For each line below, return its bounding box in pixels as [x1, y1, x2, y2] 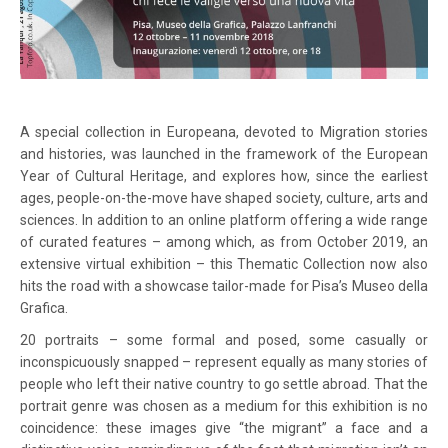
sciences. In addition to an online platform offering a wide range [20, 211, 428, 228]
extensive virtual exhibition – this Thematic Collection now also [20, 255, 428, 272]
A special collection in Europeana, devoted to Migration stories [20, 123, 428, 140]
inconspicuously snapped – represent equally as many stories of [20, 353, 428, 370]
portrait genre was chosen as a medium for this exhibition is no [20, 397, 428, 414]
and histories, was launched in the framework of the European [20, 145, 428, 162]
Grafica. [20, 299, 68, 316]
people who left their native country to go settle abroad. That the [20, 375, 428, 392]
